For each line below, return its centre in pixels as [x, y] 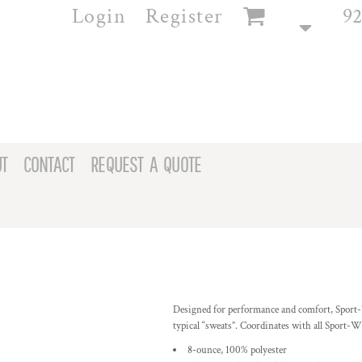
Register [184, 16]
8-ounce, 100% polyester [237, 350]
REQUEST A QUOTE [146, 164]
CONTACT [49, 164]
